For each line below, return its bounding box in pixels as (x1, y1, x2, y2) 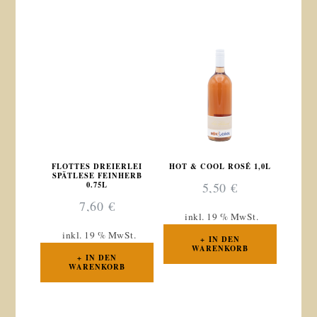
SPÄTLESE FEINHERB (52, 169, 142, 181)
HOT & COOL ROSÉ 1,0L (168, 160, 271, 172)
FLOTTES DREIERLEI (52, 160, 143, 172)
